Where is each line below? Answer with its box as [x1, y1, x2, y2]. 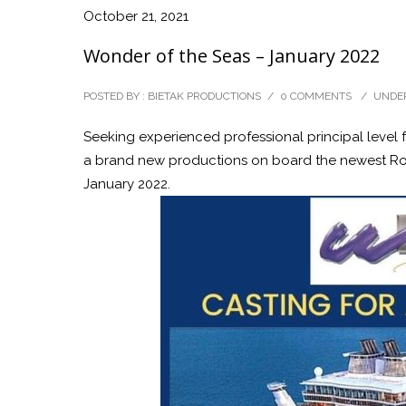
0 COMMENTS [280, 90, 352, 103]
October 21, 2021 [83, 8, 188, 25]
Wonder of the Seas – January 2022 [83, 43, 380, 69]
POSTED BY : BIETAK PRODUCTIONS [83, 90, 261, 103]
